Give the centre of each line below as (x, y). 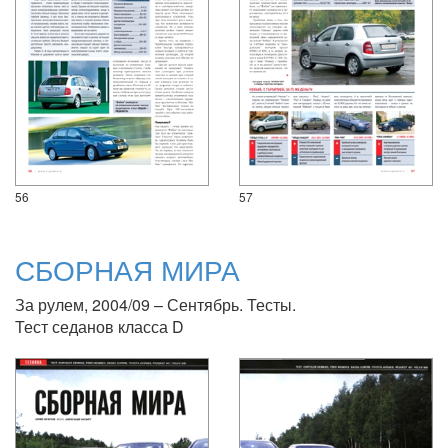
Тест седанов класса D (99, 327)
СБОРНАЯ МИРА (127, 269)
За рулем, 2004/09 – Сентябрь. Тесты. (155, 305)
